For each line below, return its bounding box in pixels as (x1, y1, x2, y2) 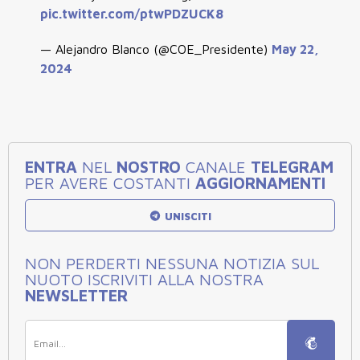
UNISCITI (162, 209, 212, 223)
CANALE (181, 157, 251, 176)
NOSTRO (117, 157, 181, 176)
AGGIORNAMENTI (195, 173, 325, 192)
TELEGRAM (251, 157, 333, 176)
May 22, (272, 41, 319, 56)
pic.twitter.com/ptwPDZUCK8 (40, 6, 223, 21)
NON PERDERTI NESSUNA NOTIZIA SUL (25, 253, 319, 272)
